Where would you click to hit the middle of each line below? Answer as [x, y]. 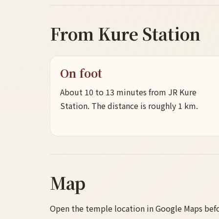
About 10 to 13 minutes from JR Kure [128, 92]
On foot [81, 73]
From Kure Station [125, 34]
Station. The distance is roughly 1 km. [129, 106]
